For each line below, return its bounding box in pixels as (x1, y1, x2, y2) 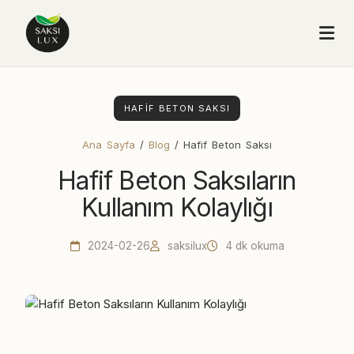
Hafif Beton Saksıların (58, 165, 296, 196)
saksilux (164, 239, 207, 252)
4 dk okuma (222, 239, 284, 252)
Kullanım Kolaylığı (81, 192, 273, 223)
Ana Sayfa (81, 138, 136, 151)
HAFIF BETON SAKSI (123, 103, 231, 114)
